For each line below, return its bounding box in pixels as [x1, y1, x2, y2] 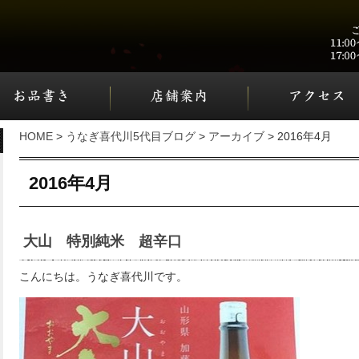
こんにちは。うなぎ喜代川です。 [19, 270, 188, 283]
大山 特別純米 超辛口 [23, 233, 182, 249]
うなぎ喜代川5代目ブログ [66, 130, 196, 143]
